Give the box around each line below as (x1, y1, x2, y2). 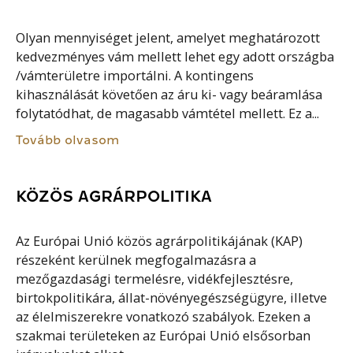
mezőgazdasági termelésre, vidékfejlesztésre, (16, 269, 294, 288)
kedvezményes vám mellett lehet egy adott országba (16, 48, 335, 66)
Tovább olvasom (16, 133, 121, 147)
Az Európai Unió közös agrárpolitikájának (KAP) (16, 232, 303, 250)
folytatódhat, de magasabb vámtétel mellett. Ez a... (16, 105, 320, 123)
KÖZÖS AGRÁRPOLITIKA (16, 188, 213, 204)
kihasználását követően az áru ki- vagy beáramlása (16, 86, 323, 104)
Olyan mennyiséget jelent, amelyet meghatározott (16, 29, 321, 47)
